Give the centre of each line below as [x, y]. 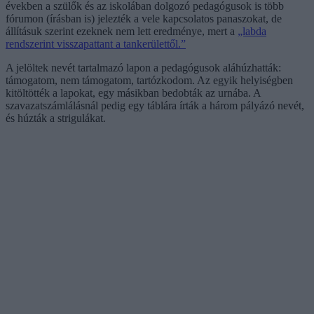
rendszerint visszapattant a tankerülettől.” [96, 43]
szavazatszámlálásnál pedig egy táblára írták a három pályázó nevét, [155, 105]
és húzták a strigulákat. [56, 118]
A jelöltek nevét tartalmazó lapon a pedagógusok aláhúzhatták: [143, 67]
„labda [252, 31]
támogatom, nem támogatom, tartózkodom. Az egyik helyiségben [149, 80]
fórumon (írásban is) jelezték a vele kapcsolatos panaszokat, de [144, 18]
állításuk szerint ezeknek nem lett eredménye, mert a [122, 31]
